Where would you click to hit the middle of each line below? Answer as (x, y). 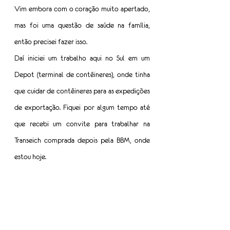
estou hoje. (30, 157)
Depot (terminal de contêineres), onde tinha (82, 75)
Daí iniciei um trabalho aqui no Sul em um (82, 58)
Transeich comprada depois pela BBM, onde (82, 140)
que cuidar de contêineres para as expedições (82, 91)
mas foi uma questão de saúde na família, (82, 25)
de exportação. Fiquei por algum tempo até (82, 108)
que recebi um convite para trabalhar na (82, 124)
